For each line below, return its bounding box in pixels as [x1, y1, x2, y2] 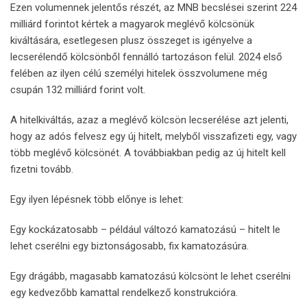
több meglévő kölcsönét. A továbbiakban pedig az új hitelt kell [10, 146, 286, 159]
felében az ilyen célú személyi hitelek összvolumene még [10, 66, 267, 79]
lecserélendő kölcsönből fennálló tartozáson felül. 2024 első [10, 50, 282, 63]
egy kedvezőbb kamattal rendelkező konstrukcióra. [10, 286, 238, 299]
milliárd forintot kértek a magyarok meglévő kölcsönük [10, 17, 254, 30]
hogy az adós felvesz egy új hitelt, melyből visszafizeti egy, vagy [10, 130, 297, 143]
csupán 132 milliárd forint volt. [10, 83, 145, 96]
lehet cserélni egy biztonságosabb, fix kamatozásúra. [10, 239, 249, 252]
